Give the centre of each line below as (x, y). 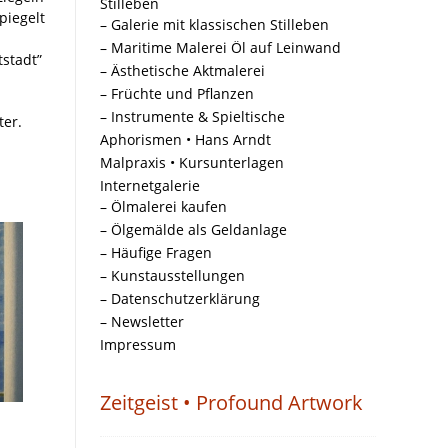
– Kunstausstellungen (172, 275)
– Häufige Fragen (156, 252)
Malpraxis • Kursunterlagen (192, 162)
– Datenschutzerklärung (180, 298)
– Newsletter (142, 321)
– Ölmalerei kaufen (163, 206)
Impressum (138, 344)
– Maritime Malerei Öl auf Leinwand (220, 47)
